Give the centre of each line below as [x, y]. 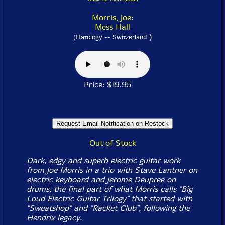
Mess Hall [113, 27]
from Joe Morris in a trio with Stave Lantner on [112, 170]
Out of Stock [113, 143]
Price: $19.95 [113, 85]
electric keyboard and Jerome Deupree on [101, 180]
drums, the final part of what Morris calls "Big [109, 189]
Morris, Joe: [113, 17]
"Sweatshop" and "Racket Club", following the [108, 208]
